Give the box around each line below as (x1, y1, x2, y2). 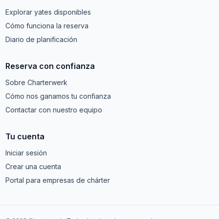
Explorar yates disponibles (5, 8, 91, 16)
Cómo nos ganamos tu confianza (5, 92, 111, 100)
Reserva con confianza (5, 61, 95, 71)
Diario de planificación (5, 35, 78, 44)
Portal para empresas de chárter (5, 176, 110, 184)
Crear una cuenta (5, 162, 62, 171)
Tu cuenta (5, 131, 45, 141)
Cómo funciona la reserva (5, 22, 89, 30)
